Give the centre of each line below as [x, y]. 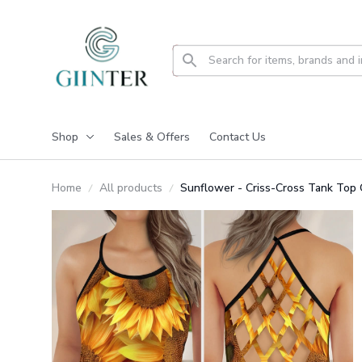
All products [131, 188]
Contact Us [238, 137]
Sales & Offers [152, 137]
